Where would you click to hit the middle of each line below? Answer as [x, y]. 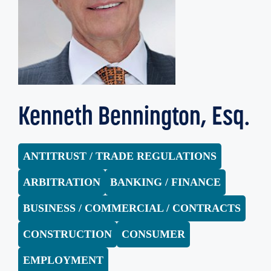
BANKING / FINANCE [165, 182]
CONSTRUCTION [67, 234]
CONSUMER [153, 234]
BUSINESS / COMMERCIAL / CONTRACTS [132, 208]
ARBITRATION [62, 182]
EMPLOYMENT [63, 260]
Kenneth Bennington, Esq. [134, 116]
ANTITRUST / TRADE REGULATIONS [120, 156]
